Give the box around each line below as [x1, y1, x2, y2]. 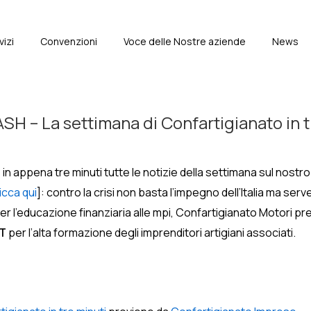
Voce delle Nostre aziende [124, 35, 246, 48]
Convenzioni [40, 35, 97, 48]
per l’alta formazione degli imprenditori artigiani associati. [6, 225, 296, 240]
